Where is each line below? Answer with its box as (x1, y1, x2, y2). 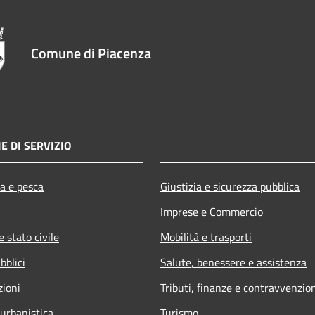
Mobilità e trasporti (160, 228, 252, 245)
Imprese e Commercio (160, 202, 263, 220)
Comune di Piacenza (31, 41, 151, 64)
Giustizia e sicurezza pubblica (160, 177, 300, 195)
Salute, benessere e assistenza (160, 253, 307, 271)
